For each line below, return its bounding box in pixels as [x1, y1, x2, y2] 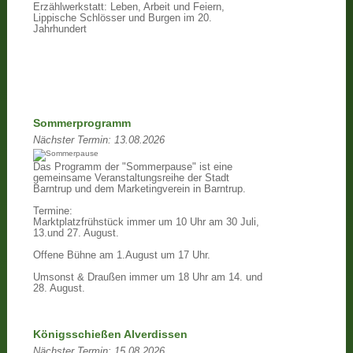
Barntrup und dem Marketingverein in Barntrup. [32, 184, 246, 195]
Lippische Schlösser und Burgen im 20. [32, 12, 212, 24]
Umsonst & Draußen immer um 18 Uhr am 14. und [32, 272, 262, 284]
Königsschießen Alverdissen [32, 328, 188, 340]
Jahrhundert [32, 23, 87, 35]
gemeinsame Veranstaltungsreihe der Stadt [32, 173, 229, 184]
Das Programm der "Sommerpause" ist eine [32, 162, 232, 173]
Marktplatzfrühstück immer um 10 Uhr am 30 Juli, [32, 217, 259, 229]
